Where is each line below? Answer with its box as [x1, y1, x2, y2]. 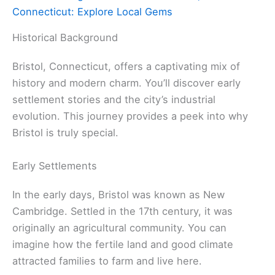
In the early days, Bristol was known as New [12, 188, 225, 201]
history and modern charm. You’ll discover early [12, 77, 241, 90]
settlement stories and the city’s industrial [12, 93, 215, 106]
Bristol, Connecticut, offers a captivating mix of [12, 60, 240, 73]
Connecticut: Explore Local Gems [12, 6, 172, 18]
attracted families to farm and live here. [12, 254, 202, 267]
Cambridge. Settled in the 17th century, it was [12, 204, 233, 217]
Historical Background [12, 31, 118, 44]
